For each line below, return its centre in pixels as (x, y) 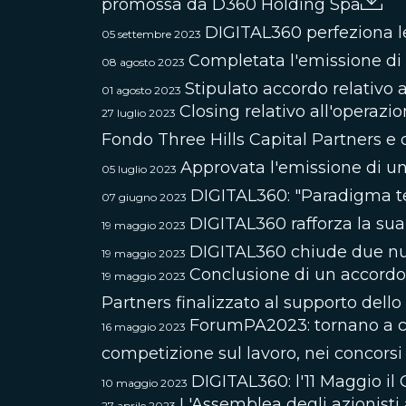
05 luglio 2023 (139, 169)
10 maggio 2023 (145, 383)
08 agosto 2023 (143, 62)
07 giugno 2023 (144, 197)
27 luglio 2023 (139, 113)
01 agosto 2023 (141, 90)
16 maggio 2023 (144, 327)
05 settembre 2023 (151, 34)
